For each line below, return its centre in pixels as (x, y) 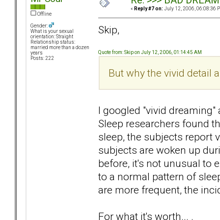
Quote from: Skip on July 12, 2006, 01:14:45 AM (150, 52)
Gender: (40, 26)
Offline (44, 14)
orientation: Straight (52, 37)
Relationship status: (53, 42)
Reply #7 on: (149, 9)
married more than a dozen (60, 48)
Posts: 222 (42, 58)
